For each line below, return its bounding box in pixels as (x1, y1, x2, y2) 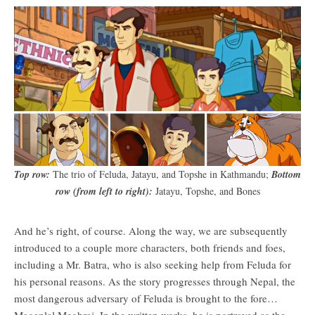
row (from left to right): (55, 184, 153, 198)
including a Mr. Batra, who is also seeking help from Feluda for (14, 257, 291, 271)
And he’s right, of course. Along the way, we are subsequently (14, 223, 288, 238)
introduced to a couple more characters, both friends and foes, (14, 240, 285, 255)
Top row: (14, 167, 50, 181)
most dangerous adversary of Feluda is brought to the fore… (14, 290, 278, 305)
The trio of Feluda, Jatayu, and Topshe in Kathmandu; (50, 167, 271, 181)
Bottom (271, 167, 301, 181)
